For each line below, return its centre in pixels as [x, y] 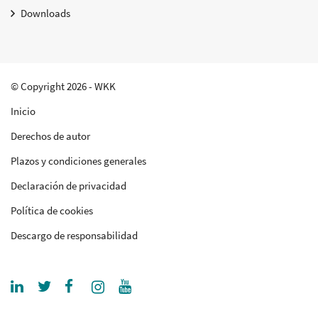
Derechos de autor [50, 136]
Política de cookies [52, 211]
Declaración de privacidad [68, 186]
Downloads [45, 13]
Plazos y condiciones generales [78, 161]
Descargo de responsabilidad [74, 236]
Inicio [23, 111]
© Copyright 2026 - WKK [63, 87]
